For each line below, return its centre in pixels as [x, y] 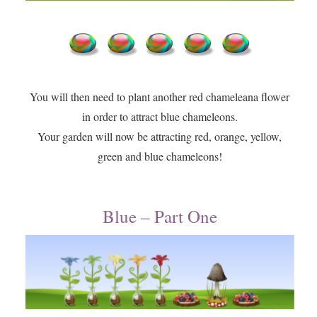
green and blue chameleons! [160, 156]
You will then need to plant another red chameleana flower [160, 97]
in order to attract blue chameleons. [160, 117]
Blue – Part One [160, 217]
